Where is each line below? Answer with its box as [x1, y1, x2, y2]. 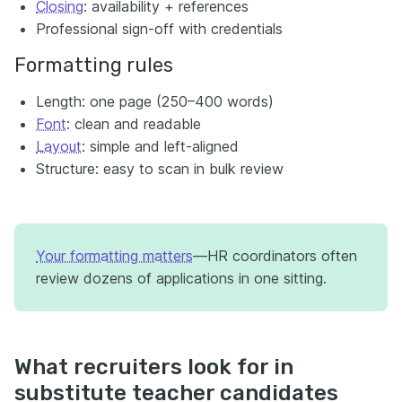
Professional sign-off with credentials [36, 20, 283, 39]
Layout [36, 137, 82, 156]
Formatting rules [14, 53, 173, 78]
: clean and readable [66, 115, 201, 134]
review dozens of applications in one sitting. [36, 269, 327, 288]
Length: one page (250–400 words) [36, 92, 274, 111]
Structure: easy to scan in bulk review [36, 160, 284, 179]
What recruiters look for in [14, 354, 293, 380]
